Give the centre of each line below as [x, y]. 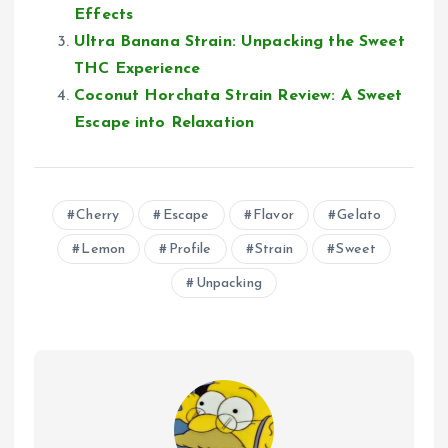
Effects [104, 15]
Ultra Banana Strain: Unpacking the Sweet [239, 42]
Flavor [273, 216]
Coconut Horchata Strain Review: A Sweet [238, 96]
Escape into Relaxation [164, 123]
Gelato [359, 216]
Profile [190, 250]
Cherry [98, 216]
